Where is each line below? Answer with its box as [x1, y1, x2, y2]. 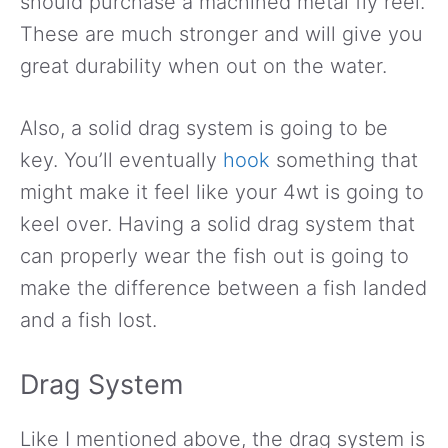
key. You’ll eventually [20, 147, 223, 172]
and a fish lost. [20, 307, 157, 332]
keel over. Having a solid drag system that [20, 211, 415, 236]
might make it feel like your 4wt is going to [20, 179, 424, 204]
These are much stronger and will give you [20, 21, 423, 46]
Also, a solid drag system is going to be [20, 115, 388, 140]
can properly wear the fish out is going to [20, 243, 409, 268]
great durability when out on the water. [20, 53, 387, 78]
